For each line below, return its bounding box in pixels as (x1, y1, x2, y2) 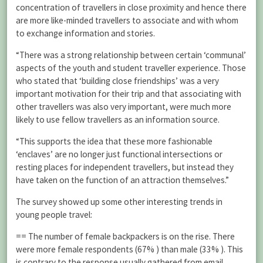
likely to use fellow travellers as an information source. (16, 113, 220, 125)
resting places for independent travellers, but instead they (16, 161, 234, 173)
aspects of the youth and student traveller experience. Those (16, 62, 246, 73)
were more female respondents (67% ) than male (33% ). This (16, 244, 243, 255)
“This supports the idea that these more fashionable (16, 136, 213, 147)
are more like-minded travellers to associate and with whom (16, 14, 238, 26)
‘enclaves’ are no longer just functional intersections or (16, 149, 222, 160)
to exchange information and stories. (16, 27, 155, 39)
